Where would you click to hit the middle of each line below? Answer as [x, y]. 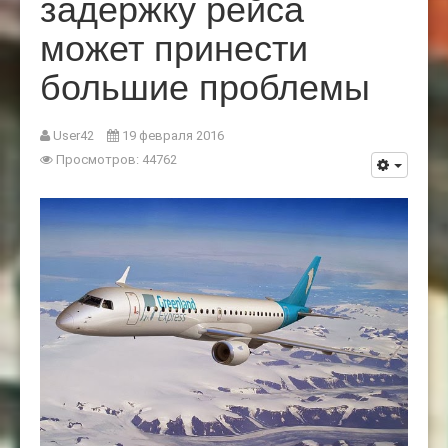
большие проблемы [205, 85]
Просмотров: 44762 [116, 160]
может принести [174, 46]
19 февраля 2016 [173, 136]
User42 [73, 136]
